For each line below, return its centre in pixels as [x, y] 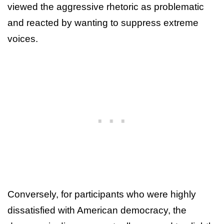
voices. [23, 38]
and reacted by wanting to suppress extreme [103, 22]
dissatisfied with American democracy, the [97, 210]
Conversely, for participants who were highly [102, 194]
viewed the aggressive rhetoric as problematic [106, 6]
